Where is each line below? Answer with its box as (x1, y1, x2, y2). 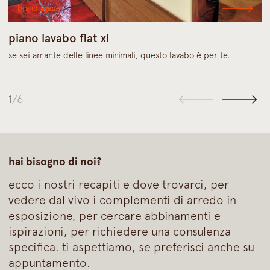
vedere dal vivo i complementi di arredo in (8, 193, 237, 207)
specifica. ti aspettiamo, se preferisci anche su (8, 240, 255, 254)
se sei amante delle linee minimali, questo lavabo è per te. (8, 49, 230, 60)
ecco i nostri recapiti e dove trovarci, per (8, 177, 230, 192)
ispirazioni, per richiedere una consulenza (8, 224, 231, 239)
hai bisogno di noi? (8, 154, 102, 168)
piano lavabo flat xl (8, 30, 110, 45)
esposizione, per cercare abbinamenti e (8, 209, 221, 223)
